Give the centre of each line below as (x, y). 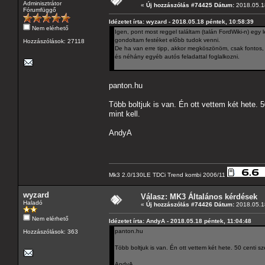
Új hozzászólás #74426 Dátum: (190, 204)
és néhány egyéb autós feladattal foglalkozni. (177, 56)
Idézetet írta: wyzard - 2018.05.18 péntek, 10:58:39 (181, 21)
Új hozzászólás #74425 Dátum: (190, 5)
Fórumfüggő (40, 9)
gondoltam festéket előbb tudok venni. (167, 40)
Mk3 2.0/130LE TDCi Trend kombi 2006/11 (168, 174)
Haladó (33, 202)
